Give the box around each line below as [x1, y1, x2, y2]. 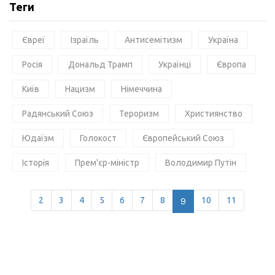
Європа [217, 59, 246, 69]
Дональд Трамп [68, 59, 133, 69]
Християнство [185, 108, 242, 118]
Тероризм [119, 108, 159, 118]
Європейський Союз [142, 133, 224, 143]
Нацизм [65, 83, 95, 94]
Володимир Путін [165, 157, 236, 168]
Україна [208, 34, 238, 45]
